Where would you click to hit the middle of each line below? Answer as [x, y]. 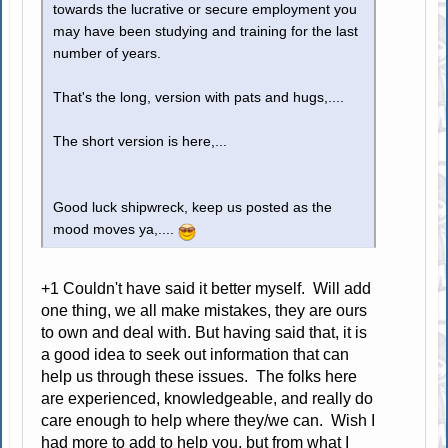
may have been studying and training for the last [206, 31]
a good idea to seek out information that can [195, 354]
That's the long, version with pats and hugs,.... [199, 97]
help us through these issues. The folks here [199, 376]
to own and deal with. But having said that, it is [204, 332]
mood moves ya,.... [116, 229]
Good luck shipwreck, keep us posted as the [193, 207]
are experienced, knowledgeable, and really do [207, 398]
